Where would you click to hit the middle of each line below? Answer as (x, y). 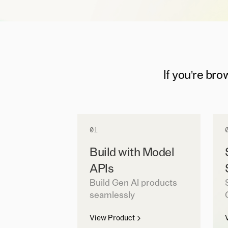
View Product (112, 218)
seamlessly (112, 195)
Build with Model (132, 153)
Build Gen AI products (133, 183)
